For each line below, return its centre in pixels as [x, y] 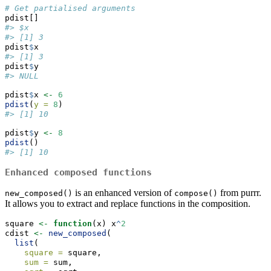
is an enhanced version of [123, 193]
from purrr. [240, 193]
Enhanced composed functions [78, 173]
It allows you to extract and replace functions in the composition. [128, 204]
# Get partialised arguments [70, 8]
